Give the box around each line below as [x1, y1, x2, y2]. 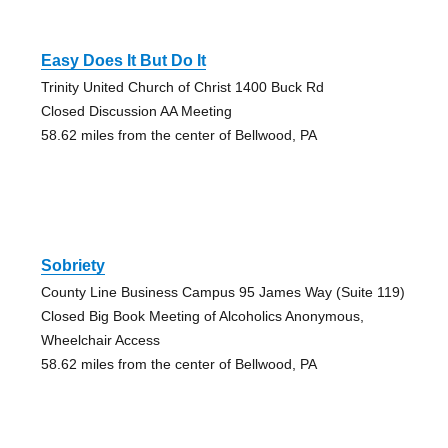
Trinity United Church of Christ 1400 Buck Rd [40, 79, 324, 96]
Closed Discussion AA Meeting [40, 103, 232, 120]
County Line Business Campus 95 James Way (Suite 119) [40, 284, 405, 301]
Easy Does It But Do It [40, 52, 206, 70]
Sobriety [40, 257, 105, 275]
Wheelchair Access [40, 332, 160, 349]
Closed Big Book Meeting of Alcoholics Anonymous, [40, 308, 364, 325]
